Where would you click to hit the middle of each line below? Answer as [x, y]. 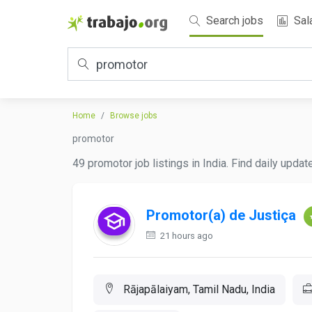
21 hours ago [186, 236]
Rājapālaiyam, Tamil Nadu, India [198, 289]
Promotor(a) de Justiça [221, 216]
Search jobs [233, 21]
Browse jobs [134, 116]
